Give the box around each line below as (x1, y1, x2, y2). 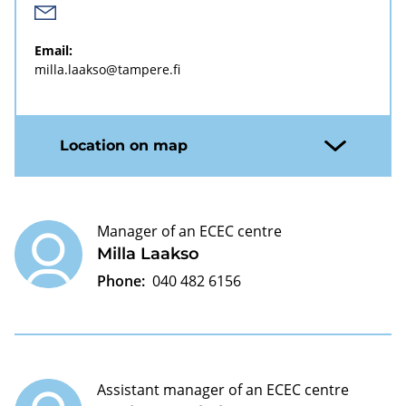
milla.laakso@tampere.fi (34, 60, 180, 78)
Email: (34, 41, 72, 59)
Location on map (60, 137, 188, 154)
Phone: (97, 270, 145, 291)
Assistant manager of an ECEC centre (97, 379, 349, 400)
